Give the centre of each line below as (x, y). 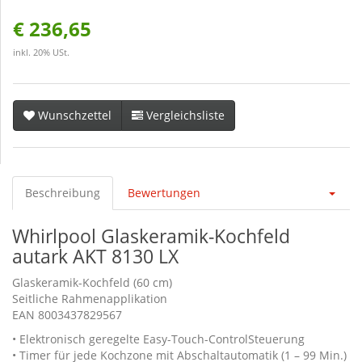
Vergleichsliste (185, 115)
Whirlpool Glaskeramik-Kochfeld (151, 236)
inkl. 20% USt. (41, 53)
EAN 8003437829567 (67, 315)
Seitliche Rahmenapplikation (90, 299)
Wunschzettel (75, 115)
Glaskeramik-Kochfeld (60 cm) (92, 282)
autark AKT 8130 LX (95, 256)
